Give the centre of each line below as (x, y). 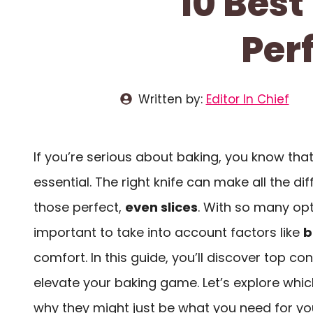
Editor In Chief (247, 99)
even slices (161, 207)
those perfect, (79, 207)
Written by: (172, 99)
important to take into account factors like (168, 232)
